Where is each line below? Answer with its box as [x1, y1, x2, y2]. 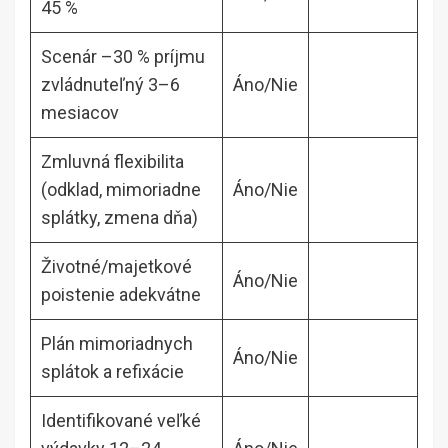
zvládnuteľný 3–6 [41, 73, 180, 95]
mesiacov [41, 101, 119, 123]
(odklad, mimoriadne [41, 178, 201, 200]
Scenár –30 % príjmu [41, 45, 205, 67]
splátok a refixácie [41, 360, 184, 382]
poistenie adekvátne [41, 283, 201, 305]
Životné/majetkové [41, 255, 192, 277]
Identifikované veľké [41, 409, 201, 431]
